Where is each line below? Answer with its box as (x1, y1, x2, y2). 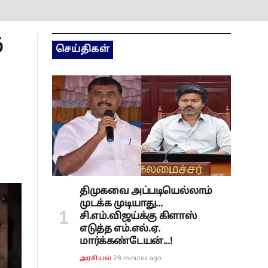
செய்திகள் (56, 44, 110, 56)
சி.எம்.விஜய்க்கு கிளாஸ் (80, 211, 197, 223)
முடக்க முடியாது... (80, 198, 163, 211)
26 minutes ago (113, 254, 162, 263)
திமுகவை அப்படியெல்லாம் (80, 185, 212, 198)
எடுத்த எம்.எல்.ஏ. (80, 223, 160, 236)
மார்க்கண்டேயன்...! (80, 236, 172, 248)
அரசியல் (80, 254, 112, 263)
